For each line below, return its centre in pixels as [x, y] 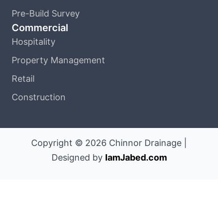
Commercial [40, 27]
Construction [39, 97]
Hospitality [34, 41]
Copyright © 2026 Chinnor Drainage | [109, 143]
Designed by [78, 157]
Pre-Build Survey [46, 13]
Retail [23, 78]
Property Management [58, 60]
